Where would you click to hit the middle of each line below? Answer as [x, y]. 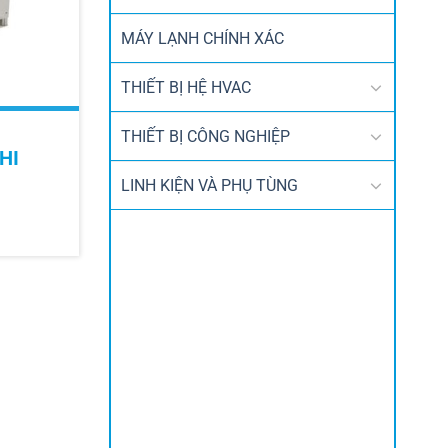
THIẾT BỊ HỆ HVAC [185, 87]
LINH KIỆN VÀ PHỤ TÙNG [209, 185]
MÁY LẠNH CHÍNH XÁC [202, 38]
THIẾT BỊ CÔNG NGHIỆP [205, 136]
